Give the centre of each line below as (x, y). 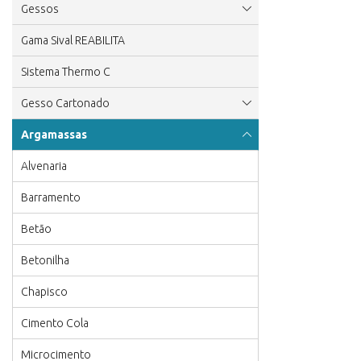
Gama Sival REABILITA (73, 40)
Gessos (40, 9)
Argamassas (54, 135)
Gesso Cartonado (65, 103)
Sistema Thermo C (66, 72)
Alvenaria (44, 166)
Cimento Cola (55, 323)
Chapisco (44, 292)
